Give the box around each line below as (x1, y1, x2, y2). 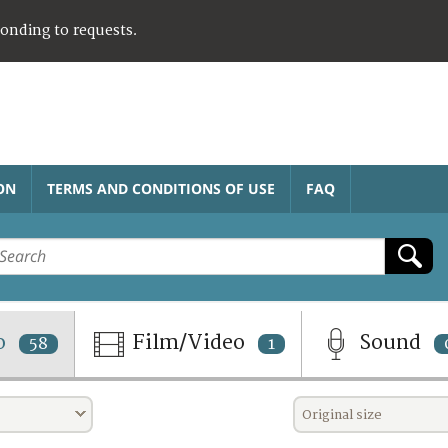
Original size (302, 406, 383, 423)
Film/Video (127, 330, 250, 356)
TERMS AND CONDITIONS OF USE (47, 178, 275, 198)
